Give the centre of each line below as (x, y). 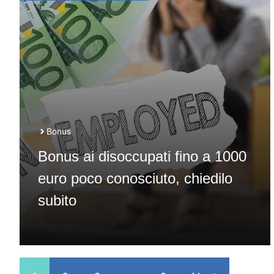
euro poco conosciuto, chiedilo (135, 178)
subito (57, 200)
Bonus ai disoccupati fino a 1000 (142, 156)
